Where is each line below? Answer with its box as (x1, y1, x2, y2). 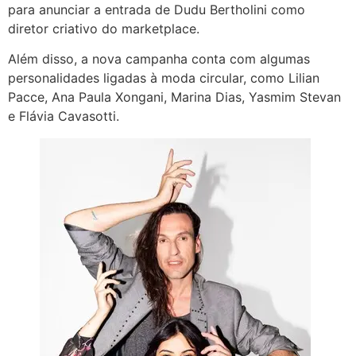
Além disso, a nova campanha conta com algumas (8, 51, 310, 68)
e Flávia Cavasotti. (8, 108, 119, 125)
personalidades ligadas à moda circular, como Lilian (8, 70, 319, 87)
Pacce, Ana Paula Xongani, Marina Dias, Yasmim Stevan (8, 89, 341, 106)
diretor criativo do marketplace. (8, 20, 199, 37)
